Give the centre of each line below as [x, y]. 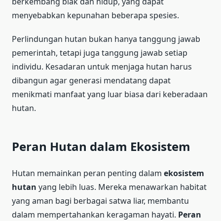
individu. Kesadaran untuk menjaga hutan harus [102, 66]
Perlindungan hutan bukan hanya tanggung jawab [106, 39]
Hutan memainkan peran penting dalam [88, 173]
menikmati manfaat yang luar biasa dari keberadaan [110, 94]
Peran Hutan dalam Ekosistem [101, 146]
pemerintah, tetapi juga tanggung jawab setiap [100, 53]
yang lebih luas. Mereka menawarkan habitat [122, 187]
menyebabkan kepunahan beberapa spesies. [95, 15]
